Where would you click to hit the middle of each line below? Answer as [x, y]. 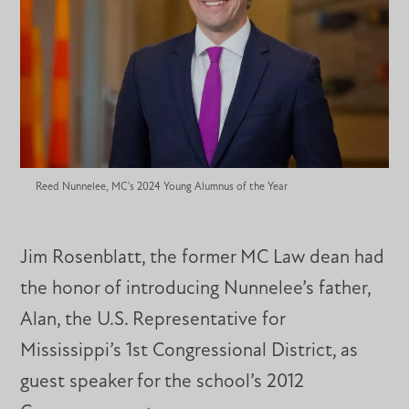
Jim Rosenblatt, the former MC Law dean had [203, 257]
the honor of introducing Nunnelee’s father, [196, 288]
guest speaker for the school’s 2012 [163, 382]
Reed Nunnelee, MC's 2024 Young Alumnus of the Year [161, 187]
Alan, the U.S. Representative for [153, 320]
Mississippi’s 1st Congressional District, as [189, 351]
